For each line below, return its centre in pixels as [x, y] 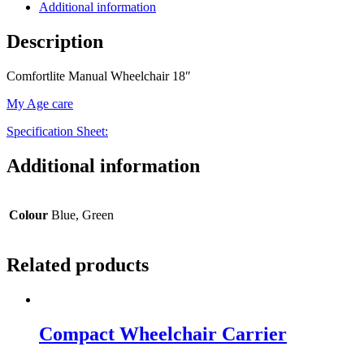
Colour [28, 215]
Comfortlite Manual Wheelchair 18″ [99, 76]
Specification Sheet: [57, 131]
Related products [78, 265]
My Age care [40, 103]
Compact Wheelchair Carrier [163, 334]
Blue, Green [82, 215]
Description [55, 41]
